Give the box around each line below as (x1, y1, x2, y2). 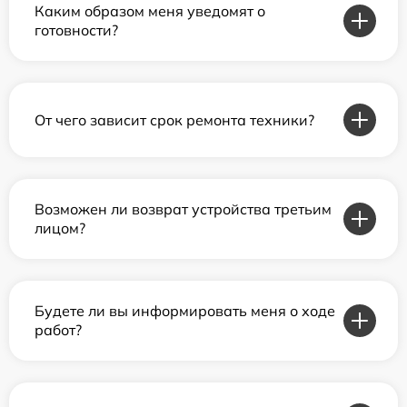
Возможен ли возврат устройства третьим (35, 200, 332, 219)
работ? (35, 321, 82, 340)
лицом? (35, 219, 85, 238)
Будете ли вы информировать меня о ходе (35, 302, 335, 321)
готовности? (35, 21, 118, 40)
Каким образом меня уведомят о (35, 2, 265, 21)
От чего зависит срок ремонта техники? (35, 110, 314, 129)
